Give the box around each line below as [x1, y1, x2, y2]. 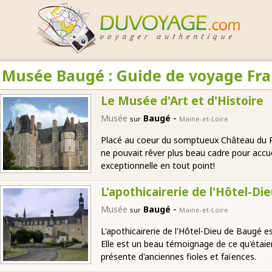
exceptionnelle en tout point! [101, 160, 215, 171]
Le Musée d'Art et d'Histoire [101, 93, 263, 109]
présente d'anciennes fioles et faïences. [101, 251, 256, 262]
